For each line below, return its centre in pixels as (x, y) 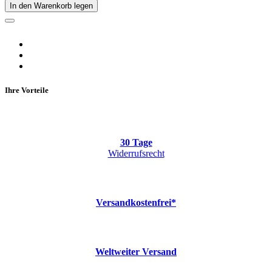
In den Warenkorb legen (51, 6)
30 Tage (136, 142)
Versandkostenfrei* (136, 202)
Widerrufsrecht (136, 153)
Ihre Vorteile (27, 90)
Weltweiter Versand (136, 251)
